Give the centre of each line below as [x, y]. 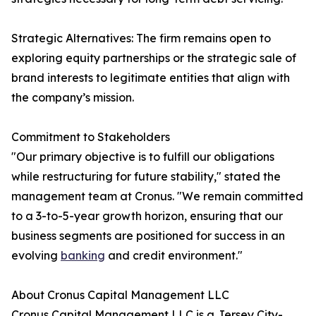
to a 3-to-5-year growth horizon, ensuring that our [147, 216]
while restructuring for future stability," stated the [146, 177]
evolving [36, 256]
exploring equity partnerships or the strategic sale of [154, 58]
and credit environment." [174, 256]
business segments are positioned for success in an [148, 236]
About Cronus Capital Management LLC [120, 295]
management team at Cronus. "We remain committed [157, 196]
